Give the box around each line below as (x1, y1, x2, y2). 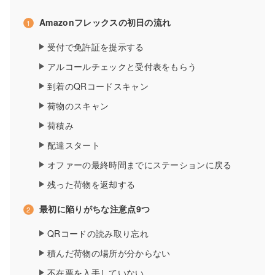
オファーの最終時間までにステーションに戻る (47, 158, 232, 171)
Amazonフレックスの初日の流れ (39, 15, 171, 28)
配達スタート (47, 138, 100, 151)
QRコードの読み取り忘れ (47, 227, 149, 239)
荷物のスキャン (47, 99, 109, 112)
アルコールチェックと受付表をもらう (47, 60, 197, 72)
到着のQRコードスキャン (47, 79, 149, 92)
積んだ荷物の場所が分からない (47, 246, 171, 259)
